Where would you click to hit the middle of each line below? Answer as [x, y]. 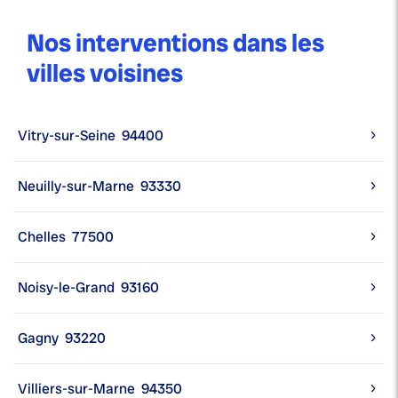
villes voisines [105, 74]
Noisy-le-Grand [66, 288]
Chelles [42, 237]
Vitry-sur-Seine [67, 136]
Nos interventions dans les [175, 44]
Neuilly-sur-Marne [76, 187]
